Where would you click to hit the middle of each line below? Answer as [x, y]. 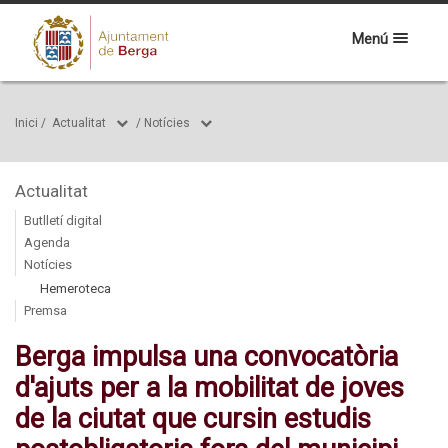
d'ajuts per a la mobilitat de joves [209, 388]
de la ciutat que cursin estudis [193, 419]
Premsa [45, 310]
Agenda [47, 242]
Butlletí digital [63, 220]
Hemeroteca [75, 288]
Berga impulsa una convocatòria [206, 357]
